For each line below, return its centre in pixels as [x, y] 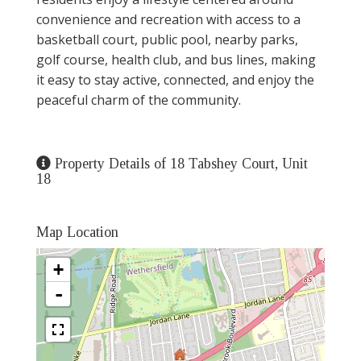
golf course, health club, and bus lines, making [176, 59]
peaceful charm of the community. [139, 100]
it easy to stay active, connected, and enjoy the [175, 79]
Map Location [77, 232]
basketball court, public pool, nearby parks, [167, 39]
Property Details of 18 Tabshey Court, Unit [181, 163]
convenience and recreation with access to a [168, 19]
